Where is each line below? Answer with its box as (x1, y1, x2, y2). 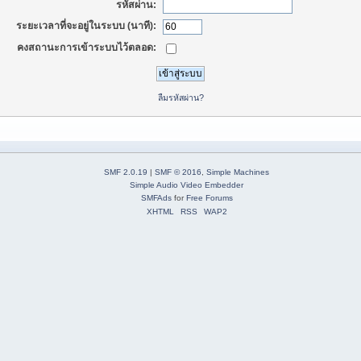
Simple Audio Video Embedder (130, 180, 243, 190)
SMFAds (140, 193, 172, 203)
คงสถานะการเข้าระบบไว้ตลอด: (17, 41, 157, 53)
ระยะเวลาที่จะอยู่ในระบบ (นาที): (16, 20, 157, 32)
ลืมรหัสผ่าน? (157, 92, 204, 102)
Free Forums (185, 193, 233, 203)
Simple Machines (206, 168, 269, 177)
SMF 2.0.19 (104, 168, 147, 177)
